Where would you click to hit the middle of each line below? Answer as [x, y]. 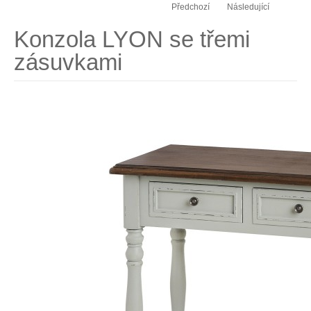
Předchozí [191, 7]
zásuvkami [68, 62]
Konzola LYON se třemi [132, 39]
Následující [248, 7]
